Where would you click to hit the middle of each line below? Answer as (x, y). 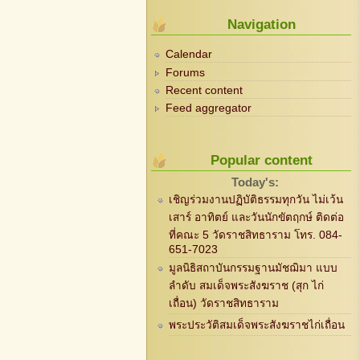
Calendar (189, 55)
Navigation (261, 25)
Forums (186, 72)
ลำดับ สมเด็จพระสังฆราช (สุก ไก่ (246, 286)
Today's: (256, 182)
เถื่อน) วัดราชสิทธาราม (223, 304)
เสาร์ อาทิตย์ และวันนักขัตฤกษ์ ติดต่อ (256, 217)
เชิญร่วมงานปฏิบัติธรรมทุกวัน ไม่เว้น (256, 199)
